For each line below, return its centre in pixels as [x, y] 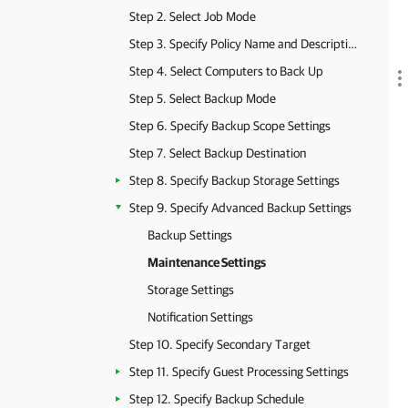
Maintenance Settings [207, 262]
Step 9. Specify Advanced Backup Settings [240, 208]
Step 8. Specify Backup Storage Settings [235, 180]
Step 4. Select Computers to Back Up [226, 71]
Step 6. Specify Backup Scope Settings [230, 126]
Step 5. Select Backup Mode [203, 98]
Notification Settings [200, 317]
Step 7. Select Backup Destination [218, 153]
